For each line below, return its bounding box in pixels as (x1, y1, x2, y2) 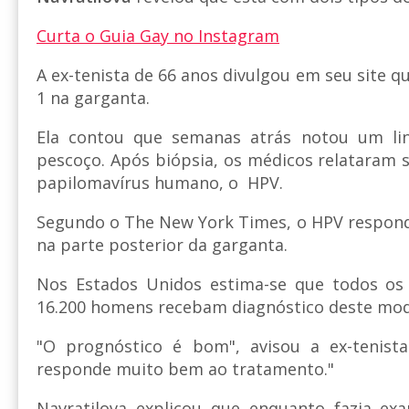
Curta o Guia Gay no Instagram (37, 24, 279, 47)
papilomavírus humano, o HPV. (37, 171, 283, 194)
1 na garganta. (37, 86, 150, 109)
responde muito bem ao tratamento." (37, 357, 334, 380)
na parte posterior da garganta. (37, 233, 288, 256)
